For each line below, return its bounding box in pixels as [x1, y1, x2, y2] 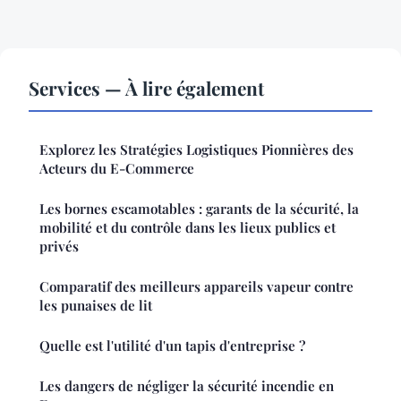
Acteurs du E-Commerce [39, 159, 194, 178]
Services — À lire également [29, 75, 264, 101]
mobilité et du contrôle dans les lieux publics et [39, 218, 336, 237]
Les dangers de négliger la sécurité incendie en [39, 377, 334, 396]
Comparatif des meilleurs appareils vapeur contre [39, 277, 354, 296]
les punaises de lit [39, 296, 152, 315]
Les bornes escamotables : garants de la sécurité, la [39, 200, 359, 218]
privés [39, 237, 79, 256]
